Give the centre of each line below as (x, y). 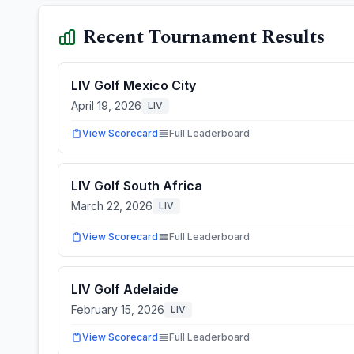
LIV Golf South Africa (137, 186)
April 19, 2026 (106, 105)
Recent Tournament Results (204, 37)
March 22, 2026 (112, 206)
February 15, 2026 (118, 309)
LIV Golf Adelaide (125, 289)
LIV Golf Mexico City (134, 85)
